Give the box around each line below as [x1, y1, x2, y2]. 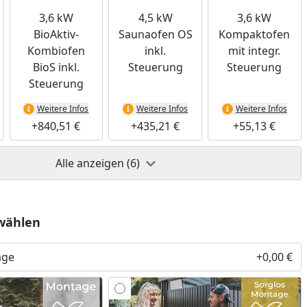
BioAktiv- [33, 26, 79, 42]
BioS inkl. [32, 59, 79, 75]
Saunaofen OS [118, 26, 193, 42]
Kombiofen [27, 42, 85, 58]
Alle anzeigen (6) [55, 155, 143, 171]
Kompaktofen [219, 26, 291, 42]
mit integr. [228, 42, 281, 58]
